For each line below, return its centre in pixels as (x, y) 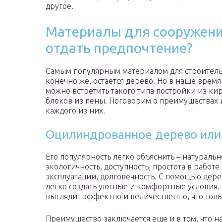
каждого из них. (75, 111)
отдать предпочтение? (119, 48)
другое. (59, 6)
